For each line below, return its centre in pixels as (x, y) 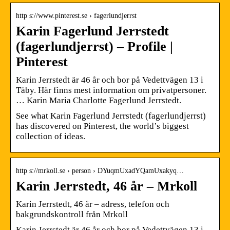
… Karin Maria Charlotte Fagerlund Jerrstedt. (99, 100)
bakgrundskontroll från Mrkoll (72, 214)
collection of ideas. (51, 136)
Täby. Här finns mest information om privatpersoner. (111, 90)
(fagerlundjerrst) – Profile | (94, 46)
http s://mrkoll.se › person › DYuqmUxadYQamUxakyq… (100, 170)
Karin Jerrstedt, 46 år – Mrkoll (107, 186)
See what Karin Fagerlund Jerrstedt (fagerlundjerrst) (111, 116)
